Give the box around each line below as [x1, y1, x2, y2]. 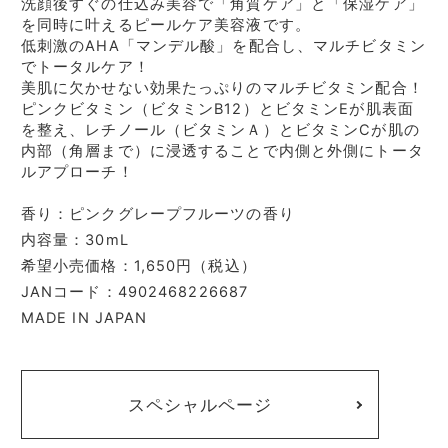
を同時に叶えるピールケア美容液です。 [20, 15, 311, 34]
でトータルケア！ [20, 57, 150, 76]
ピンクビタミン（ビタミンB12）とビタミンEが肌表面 [20, 99, 414, 118]
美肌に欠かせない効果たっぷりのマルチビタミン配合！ [20, 78, 424, 97]
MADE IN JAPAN [20, 308, 148, 327]
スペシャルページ [127, 394, 273, 415]
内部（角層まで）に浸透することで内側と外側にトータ [20, 141, 424, 160]
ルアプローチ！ [20, 162, 134, 181]
